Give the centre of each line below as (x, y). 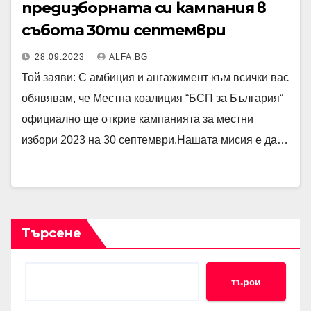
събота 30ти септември (124, 30)
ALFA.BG (128, 57)
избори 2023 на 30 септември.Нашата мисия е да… (155, 140)
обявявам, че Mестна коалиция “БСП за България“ (152, 98)
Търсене (51, 233)
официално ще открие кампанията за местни (137, 119)
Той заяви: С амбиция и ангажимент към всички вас (155, 77)
